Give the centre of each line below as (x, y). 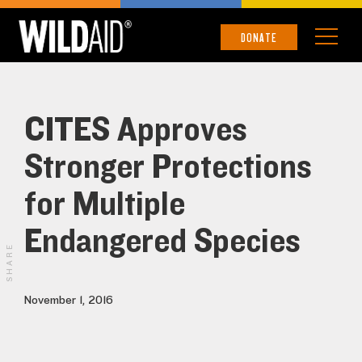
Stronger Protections (168, 168)
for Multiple (105, 205)
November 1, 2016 (69, 301)
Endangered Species (162, 242)
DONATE (259, 38)
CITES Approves (136, 130)
